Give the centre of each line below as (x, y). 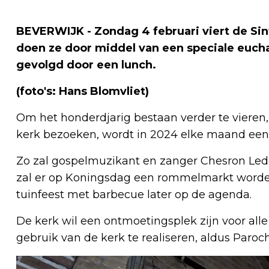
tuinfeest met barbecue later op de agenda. (134, 194)
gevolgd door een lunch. (86, 65)
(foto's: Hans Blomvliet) (83, 91)
